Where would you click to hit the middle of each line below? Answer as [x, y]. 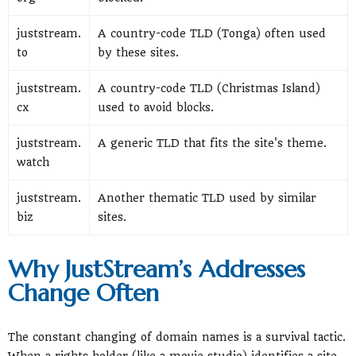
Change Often [83, 292]
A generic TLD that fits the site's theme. [212, 143]
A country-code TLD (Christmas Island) [209, 88]
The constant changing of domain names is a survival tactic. [177, 337]
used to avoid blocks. [156, 107]
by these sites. [138, 52]
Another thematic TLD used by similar [207, 197]
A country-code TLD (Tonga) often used [212, 33]
